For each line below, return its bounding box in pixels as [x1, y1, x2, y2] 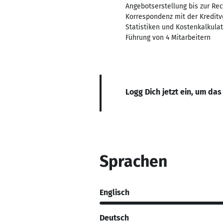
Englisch [100, 187, 129, 197]
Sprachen [100, 152, 167, 171]
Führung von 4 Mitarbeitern [125, 33, 211, 42]
